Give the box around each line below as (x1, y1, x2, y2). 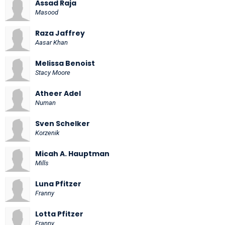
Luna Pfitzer (35, 178, 81, 189)
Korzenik (35, 129, 59, 137)
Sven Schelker (35, 118, 90, 129)
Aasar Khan (35, 38, 68, 46)
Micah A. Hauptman (35, 148, 109, 159)
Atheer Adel (35, 88, 81, 98)
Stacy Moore (35, 68, 70, 76)
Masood (35, 8, 58, 16)
